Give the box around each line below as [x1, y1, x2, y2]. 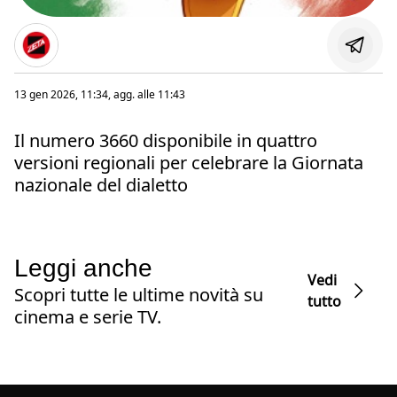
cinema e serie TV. [14, 305, 161, 330]
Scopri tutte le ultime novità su [14, 283, 263, 307]
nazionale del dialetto [14, 173, 188, 198]
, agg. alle [108, 87, 158, 103]
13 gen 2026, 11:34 [14, 87, 108, 103]
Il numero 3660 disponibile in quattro [14, 128, 317, 153]
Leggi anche [14, 254, 152, 283]
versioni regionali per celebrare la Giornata [14, 151, 363, 175]
